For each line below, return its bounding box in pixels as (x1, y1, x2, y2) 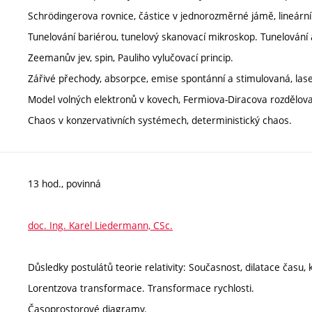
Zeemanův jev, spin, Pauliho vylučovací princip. (28, 50, 233, 64)
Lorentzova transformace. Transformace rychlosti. (28, 281, 254, 295)
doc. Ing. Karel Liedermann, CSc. (28, 218, 173, 232)
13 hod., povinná (28, 176, 101, 190)
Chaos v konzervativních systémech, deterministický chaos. (28, 113, 292, 127)
